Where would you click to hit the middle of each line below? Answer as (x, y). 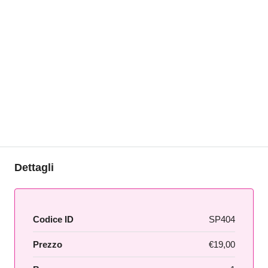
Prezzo (48, 244)
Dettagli (34, 167)
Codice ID (53, 219)
